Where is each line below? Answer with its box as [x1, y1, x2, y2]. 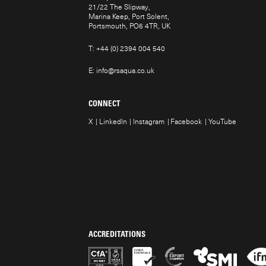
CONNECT [88, 98, 121, 109]
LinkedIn [99, 116, 127, 126]
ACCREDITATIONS [88, 228, 146, 239]
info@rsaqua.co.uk [96, 66, 155, 75]
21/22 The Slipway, [88, 2, 151, 12]
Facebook [170, 116, 202, 126]
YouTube [208, 116, 236, 126]
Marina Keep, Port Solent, [88, 12, 170, 21]
